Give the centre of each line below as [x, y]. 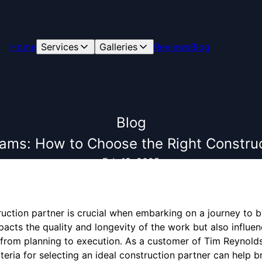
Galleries [118, 47]
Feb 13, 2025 [131, 161]
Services [59, 47]
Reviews [172, 47]
